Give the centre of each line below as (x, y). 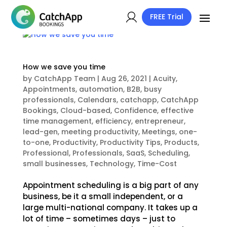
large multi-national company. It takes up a (110, 207)
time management (57, 121)
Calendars (97, 100)
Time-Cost (157, 164)
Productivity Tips (130, 142)
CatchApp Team (64, 79)
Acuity (164, 79)
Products (181, 142)
